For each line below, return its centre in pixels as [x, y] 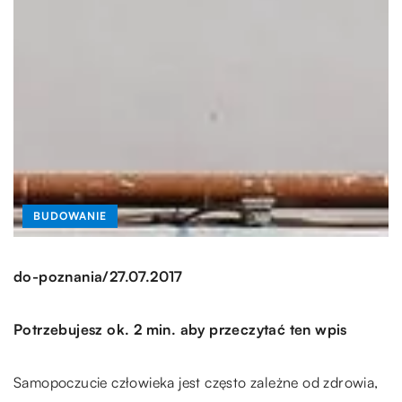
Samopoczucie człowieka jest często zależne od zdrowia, [196, 382]
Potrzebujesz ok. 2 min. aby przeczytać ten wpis [180, 329]
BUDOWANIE [70, 215]
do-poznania [58, 277]
